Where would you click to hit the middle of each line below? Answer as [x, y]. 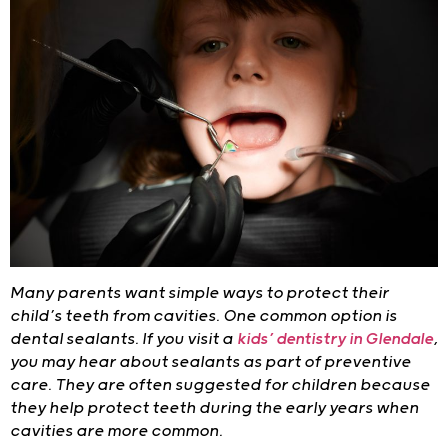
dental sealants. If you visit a [123, 340]
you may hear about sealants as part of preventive [210, 363]
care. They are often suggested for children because [220, 386]
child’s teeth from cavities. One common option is [203, 317]
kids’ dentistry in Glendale [335, 340]
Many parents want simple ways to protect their [199, 294]
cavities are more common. [116, 432]
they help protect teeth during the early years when [214, 409]
